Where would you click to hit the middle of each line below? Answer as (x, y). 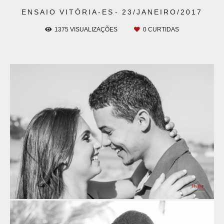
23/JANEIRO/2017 (162, 12)
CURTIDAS (163, 29)
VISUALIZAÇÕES (94, 29)
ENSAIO (39, 12)
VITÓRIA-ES (87, 12)
